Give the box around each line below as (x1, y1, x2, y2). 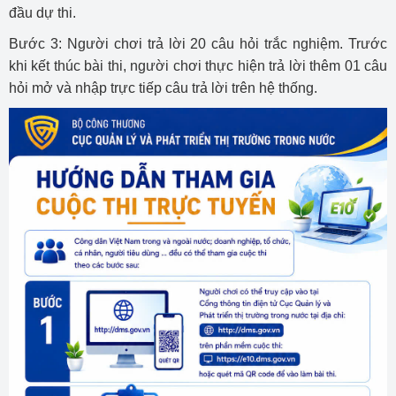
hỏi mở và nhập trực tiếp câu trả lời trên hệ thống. (9, 80, 317, 96)
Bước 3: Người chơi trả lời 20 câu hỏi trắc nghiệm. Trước (9, 36, 387, 52)
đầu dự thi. (9, 5, 76, 21)
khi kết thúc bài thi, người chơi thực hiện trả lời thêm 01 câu (9, 58, 387, 74)
